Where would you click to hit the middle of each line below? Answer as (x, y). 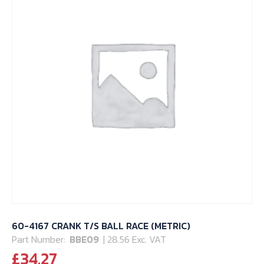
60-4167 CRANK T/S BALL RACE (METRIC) (101, 226)
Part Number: (40, 240)
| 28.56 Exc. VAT (135, 240)
